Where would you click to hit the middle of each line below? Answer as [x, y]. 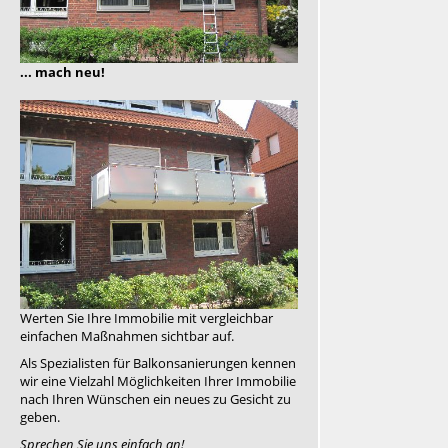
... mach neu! [62, 72]
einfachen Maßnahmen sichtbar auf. [127, 336]
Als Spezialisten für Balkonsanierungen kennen [158, 363]
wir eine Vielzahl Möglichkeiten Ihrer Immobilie [158, 381]
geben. [40, 417]
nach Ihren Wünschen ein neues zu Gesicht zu [155, 399]
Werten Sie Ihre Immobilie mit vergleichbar [146, 318]
